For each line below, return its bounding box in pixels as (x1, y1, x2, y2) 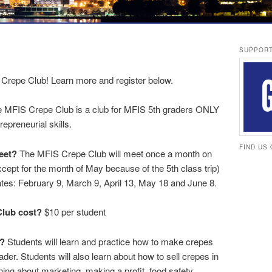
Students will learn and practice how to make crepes (5, 234, 213, 248)
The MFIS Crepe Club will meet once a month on (17, 146, 212, 160)
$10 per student (42, 205, 106, 219)
